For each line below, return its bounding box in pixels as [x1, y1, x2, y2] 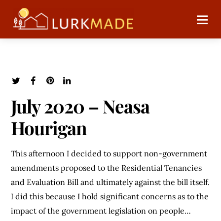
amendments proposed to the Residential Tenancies [11, 163, 202, 173]
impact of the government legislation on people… [11, 206, 191, 216]
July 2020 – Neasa [11, 93, 149, 118]
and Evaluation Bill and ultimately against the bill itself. [11, 177, 210, 187]
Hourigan [11, 115, 87, 140]
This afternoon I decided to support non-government [11, 148, 208, 159]
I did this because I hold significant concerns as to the [11, 191, 209, 202]
